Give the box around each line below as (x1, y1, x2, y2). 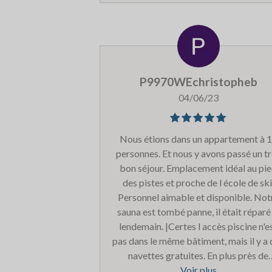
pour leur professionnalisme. (140, 9, 257, 21)
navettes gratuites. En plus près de (128, 249, 269, 261)
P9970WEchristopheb (139, 74, 257, 89)
